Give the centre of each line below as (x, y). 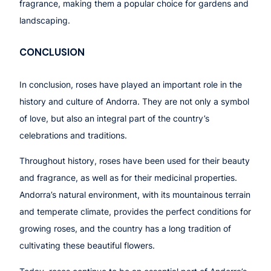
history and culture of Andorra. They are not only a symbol (134, 102)
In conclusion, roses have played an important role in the (131, 85)
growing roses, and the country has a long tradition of (125, 229)
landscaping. (45, 20)
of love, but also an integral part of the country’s (114, 119)
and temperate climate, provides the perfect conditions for (135, 212)
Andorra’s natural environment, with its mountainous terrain (135, 195)
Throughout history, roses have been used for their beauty (135, 161)
